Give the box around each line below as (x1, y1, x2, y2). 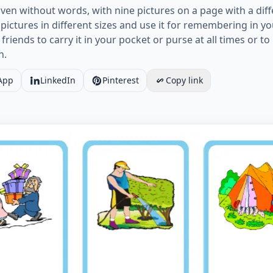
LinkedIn (40, 74, 76, 86)
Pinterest (102, 74, 139, 86)
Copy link (166, 74, 203, 86)
